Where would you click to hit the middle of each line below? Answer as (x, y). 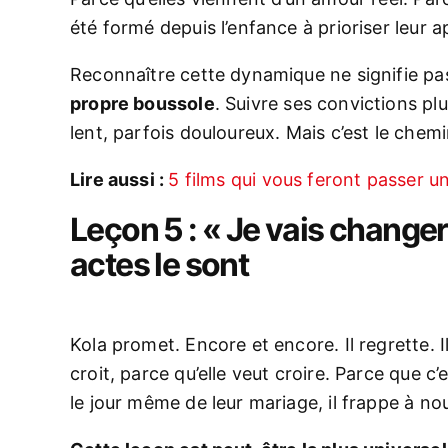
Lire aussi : (119, 179)
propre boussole (142, 103)
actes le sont (159, 264)
